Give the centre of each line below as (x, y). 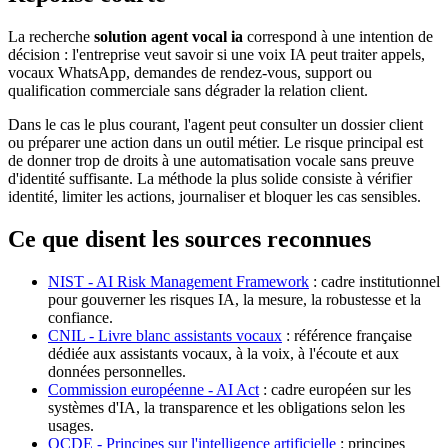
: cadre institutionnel (374, 281)
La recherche (51, 36)
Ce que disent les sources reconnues (189, 238)
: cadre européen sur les (335, 389)
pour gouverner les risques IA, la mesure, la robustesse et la (234, 299)
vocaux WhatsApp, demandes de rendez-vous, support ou (190, 72)
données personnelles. (117, 371)
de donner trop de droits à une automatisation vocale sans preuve (211, 160)
